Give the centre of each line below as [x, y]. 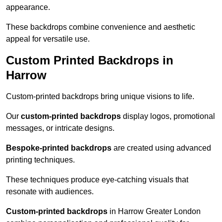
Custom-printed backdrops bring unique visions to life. [100, 97]
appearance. [28, 7]
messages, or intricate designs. [60, 128]
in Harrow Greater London [154, 212]
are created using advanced [161, 148]
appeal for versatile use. [48, 39]
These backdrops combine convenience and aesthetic [101, 27]
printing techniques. [40, 160]
